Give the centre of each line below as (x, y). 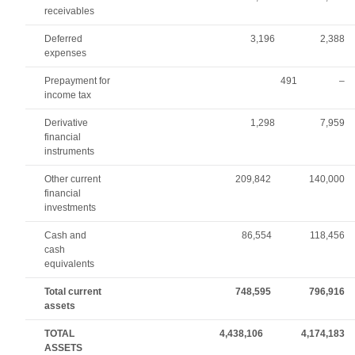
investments (71, 208)
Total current (73, 292)
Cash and (66, 235)
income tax (68, 95)
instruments (70, 151)
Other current (73, 179)
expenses (66, 53)
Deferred (64, 39)
